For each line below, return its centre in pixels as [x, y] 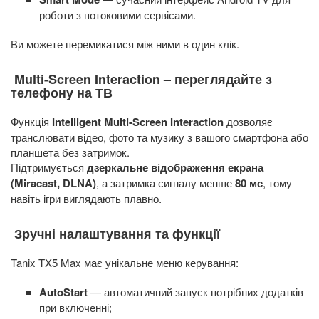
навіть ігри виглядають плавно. [86, 199]
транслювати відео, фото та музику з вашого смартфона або [159, 137]
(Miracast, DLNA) [53, 183]
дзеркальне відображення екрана [175, 168]
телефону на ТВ [62, 93]
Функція [31, 122]
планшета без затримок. [70, 152]
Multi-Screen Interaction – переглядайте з [141, 79]
